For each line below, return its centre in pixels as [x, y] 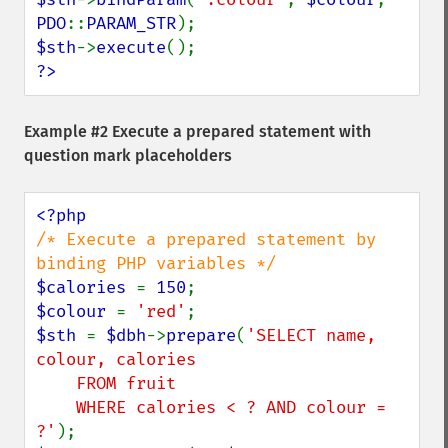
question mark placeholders [128, 155]
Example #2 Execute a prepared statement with [197, 131]
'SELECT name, [311, 335]
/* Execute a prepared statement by [206, 239]
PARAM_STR [131, 23]
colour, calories [116, 359]
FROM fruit [56, 383]
